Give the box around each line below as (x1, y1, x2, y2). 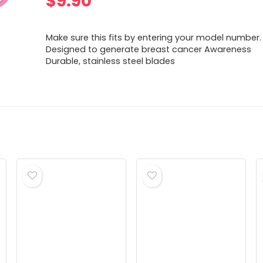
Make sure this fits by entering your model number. (46, 32, 262, 44)
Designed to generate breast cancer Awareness (46, 43, 252, 56)
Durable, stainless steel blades (46, 55, 176, 68)
